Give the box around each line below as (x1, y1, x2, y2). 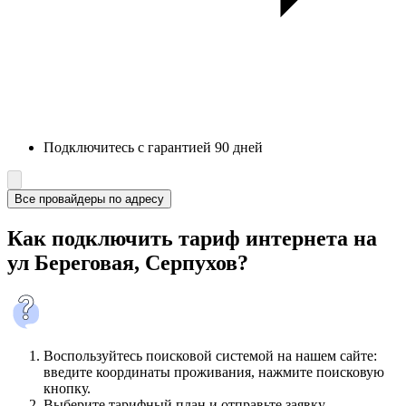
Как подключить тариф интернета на (7, 227, 377, 251)
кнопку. (43, 381, 91, 397)
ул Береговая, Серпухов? (7, 251, 248, 275)
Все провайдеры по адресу (14, 192, 164, 207)
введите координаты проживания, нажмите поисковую (43, 364, 384, 381)
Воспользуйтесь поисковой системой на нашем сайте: (43, 348, 377, 364)
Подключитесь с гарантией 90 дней (43, 140, 263, 156)
